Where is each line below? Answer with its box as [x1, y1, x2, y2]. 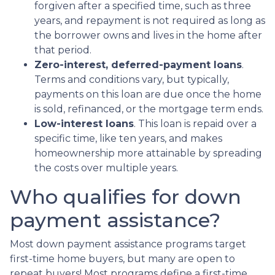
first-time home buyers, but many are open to [10, 252, 235, 265]
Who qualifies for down [10, 184, 241, 209]
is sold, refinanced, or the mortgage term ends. [34, 103, 263, 115]
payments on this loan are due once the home [34, 88, 261, 100]
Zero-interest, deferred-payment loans [34, 58, 242, 71]
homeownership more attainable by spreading [34, 147, 262, 159]
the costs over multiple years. [34, 161, 178, 174]
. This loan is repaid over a [134, 117, 257, 130]
